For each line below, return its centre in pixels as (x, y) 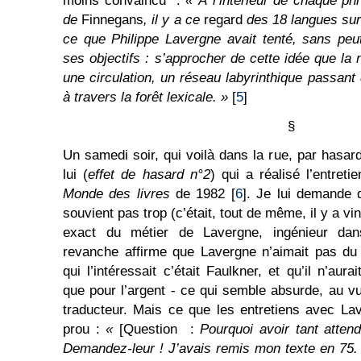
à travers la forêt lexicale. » (145, 97)
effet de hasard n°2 (149, 174)
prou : (85, 329)
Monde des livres (116, 194)
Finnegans (113, 20)
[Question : (160, 329)
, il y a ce (174, 20)
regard (225, 20)
